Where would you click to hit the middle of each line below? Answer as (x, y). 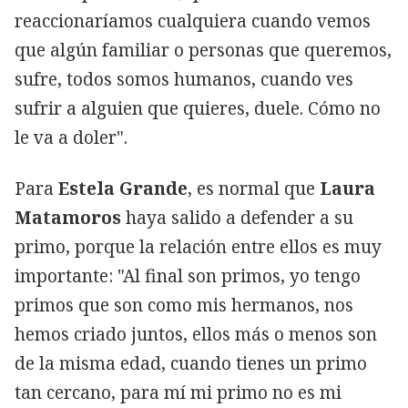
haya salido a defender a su (237, 217)
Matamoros (68, 217)
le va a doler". (71, 137)
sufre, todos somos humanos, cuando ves (184, 79)
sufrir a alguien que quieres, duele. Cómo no (198, 108)
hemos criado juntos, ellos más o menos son (196, 334)
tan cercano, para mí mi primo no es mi (178, 392)
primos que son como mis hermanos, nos (184, 305)
